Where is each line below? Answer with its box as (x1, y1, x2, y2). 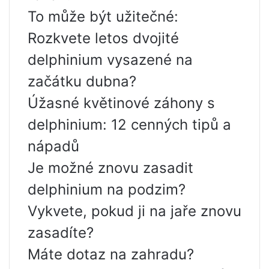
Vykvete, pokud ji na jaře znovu (28, 202, 241, 220)
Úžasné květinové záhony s (28, 94, 215, 112)
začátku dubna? (28, 73, 136, 90)
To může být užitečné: (28, 8, 178, 25)
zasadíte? (28, 224, 94, 241)
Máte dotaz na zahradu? (28, 246, 194, 263)
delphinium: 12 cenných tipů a (28, 116, 231, 133)
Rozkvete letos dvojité (28, 29, 179, 47)
